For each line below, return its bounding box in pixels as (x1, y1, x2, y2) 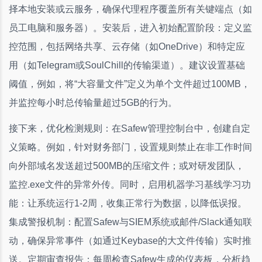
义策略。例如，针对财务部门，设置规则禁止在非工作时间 (9, 142, 252, 152)
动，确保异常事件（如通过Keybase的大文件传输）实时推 (9, 235, 251, 246)
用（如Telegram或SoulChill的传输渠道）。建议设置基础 (9, 60, 245, 70)
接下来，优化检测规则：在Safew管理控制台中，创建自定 (9, 123, 250, 133)
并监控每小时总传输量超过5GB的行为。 (9, 97, 177, 108)
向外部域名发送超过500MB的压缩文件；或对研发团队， (9, 160, 244, 171)
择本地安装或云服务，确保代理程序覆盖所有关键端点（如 (9, 4, 252, 14)
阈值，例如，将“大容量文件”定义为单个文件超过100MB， (9, 78, 250, 89)
